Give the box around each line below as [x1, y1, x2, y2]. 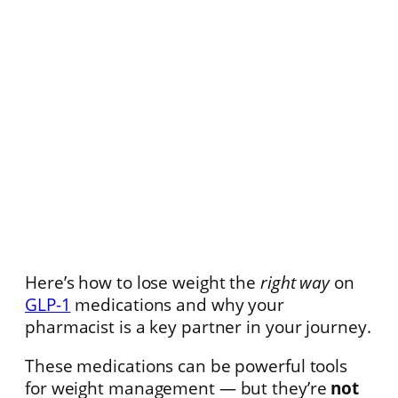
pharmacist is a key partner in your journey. [25, 315, 371, 338]
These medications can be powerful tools [25, 354, 348, 377]
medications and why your [70, 293, 284, 316]
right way [260, 271, 330, 294]
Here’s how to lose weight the [25, 271, 260, 294]
